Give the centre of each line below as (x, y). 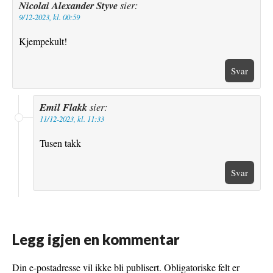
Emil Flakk (63, 107)
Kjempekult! (43, 41)
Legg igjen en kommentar (96, 239)
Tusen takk (60, 143)
